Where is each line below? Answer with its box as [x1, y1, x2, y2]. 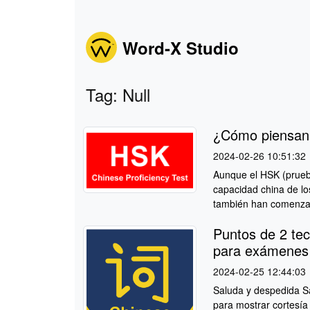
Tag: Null [85, 82, 150, 107]
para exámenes [212, 240, 309, 261]
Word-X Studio [122, 35, 239, 60]
